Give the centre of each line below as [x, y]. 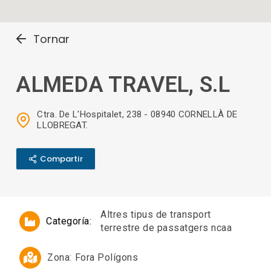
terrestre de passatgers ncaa [166, 228]
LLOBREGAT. [63, 126]
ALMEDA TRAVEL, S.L [123, 85]
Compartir [61, 159]
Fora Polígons [106, 258]
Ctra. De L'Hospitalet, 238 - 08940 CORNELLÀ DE [137, 115]
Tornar [51, 39]
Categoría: [69, 221]
